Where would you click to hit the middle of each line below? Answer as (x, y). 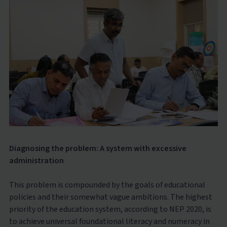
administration (36, 160)
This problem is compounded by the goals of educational (107, 185)
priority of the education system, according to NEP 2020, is (110, 209)
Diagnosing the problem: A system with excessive (98, 148)
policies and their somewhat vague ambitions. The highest (110, 197)
